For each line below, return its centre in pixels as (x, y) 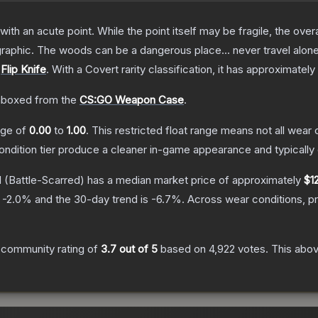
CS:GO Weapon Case (132, 100)
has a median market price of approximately (194, 180)
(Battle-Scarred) (43, 180)
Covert (102, 70)
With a (67, 70)
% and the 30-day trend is (86, 199)
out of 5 (137, 249)
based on (183, 249)
